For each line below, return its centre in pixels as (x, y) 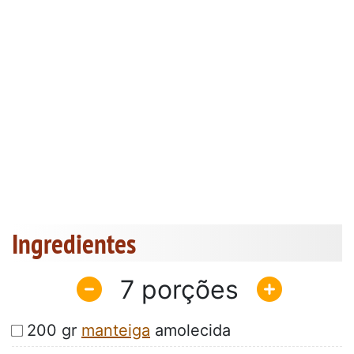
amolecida (190, 331)
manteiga (116, 331)
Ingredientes (74, 244)
